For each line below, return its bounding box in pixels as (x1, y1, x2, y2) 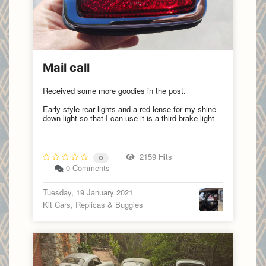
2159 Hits (135, 150, 172, 162)
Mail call (43, 61, 90, 75)
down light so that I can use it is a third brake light (43, 112, 214, 124)
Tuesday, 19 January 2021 (43, 186, 133, 198)
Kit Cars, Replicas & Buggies (43, 198, 143, 210)
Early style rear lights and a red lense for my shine (43, 103, 216, 115)
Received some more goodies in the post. (43, 85, 186, 97)
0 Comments (66, 161, 110, 173)
